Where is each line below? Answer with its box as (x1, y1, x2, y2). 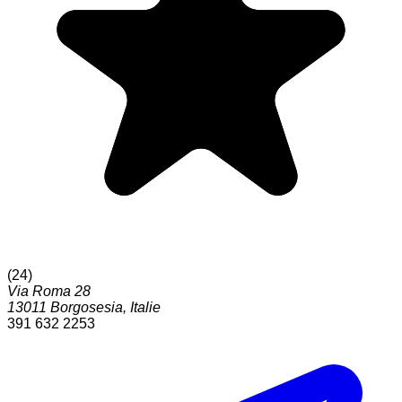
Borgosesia (50, 300, 123, 316)
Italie (130, 300, 161, 316)
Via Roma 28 (7, 284, 91, 300)
